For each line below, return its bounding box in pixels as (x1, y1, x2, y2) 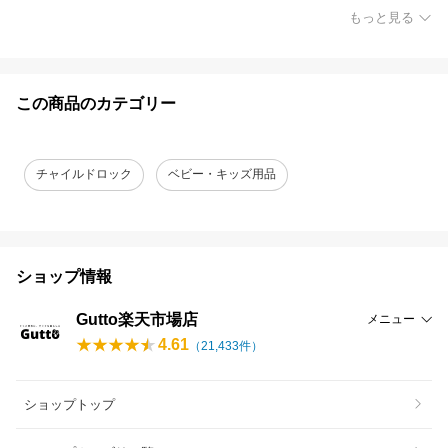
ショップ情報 (16, 267, 112, 285)
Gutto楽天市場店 (76, 310, 198, 328)
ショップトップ (24, 396, 115, 412)
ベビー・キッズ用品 (168, 167, 276, 182)
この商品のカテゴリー (16, 94, 176, 112)
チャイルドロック (36, 167, 132, 182)
